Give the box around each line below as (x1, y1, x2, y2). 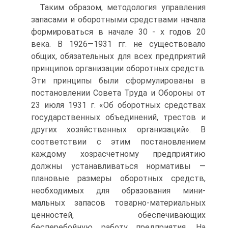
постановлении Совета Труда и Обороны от (31, 88, 206, 98)
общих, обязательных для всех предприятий (31, 51, 206, 61)
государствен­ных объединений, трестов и (31, 112, 206, 122)
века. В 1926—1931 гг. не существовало (31, 39, 206, 49)
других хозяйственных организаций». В (31, 125, 206, 134)
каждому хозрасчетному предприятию (31, 149, 206, 159)
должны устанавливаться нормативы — (31, 161, 206, 171)
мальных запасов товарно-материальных (31, 198, 206, 208)
